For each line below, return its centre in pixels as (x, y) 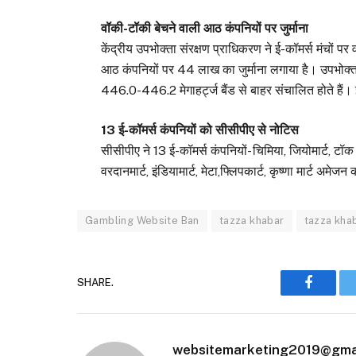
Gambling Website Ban (142, 220)
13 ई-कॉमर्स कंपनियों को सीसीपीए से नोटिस (200, 130)
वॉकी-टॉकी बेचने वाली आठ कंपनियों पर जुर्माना (205, 28)
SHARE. (95, 283)
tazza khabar (252, 220)
